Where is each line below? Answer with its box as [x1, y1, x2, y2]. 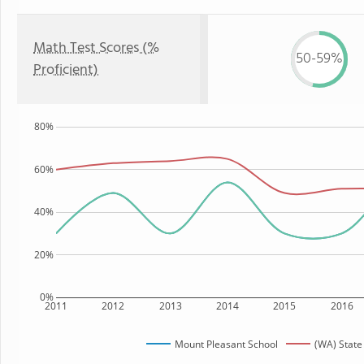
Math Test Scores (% [33, 37, 159, 60]
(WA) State [314, 336, 362, 351]
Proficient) [33, 58, 98, 82]
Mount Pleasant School [175, 336, 278, 351]
